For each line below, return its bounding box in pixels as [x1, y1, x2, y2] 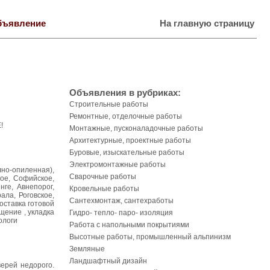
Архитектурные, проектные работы [69, 136, 191, 145]
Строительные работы [69, 100, 148, 108]
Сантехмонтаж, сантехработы [69, 196, 174, 205]
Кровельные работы [69, 184, 139, 193]
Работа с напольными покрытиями [69, 221, 189, 229]
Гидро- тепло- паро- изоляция [69, 209, 173, 217]
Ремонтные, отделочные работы [69, 112, 182, 121]
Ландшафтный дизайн [69, 257, 147, 265]
